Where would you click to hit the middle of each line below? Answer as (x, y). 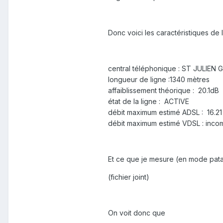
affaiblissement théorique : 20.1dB (164, 91)
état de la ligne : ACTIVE (149, 102)
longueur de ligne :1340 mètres (159, 80)
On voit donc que (137, 213)
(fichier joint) (129, 177)
